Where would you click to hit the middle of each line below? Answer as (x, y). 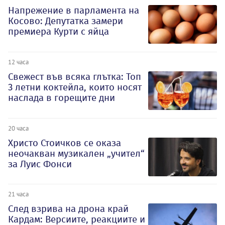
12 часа (18, 62)
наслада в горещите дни (62, 97)
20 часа (18, 128)
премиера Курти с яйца (59, 32)
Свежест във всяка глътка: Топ (75, 76)
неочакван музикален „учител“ (76, 153)
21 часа (18, 194)
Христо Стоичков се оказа (65, 143)
